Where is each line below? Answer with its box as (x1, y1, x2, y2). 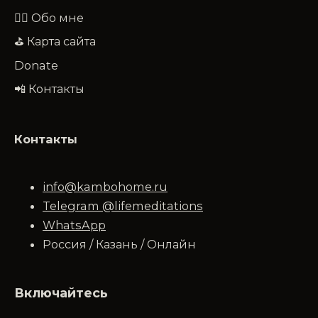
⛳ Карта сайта (14, 34, 96, 49)
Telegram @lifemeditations (43, 198, 203, 213)
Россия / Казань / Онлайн (43, 236, 196, 251)
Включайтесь (14, 285, 108, 300)
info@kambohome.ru (43, 179, 168, 194)
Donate (14, 57, 58, 72)
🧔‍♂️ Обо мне (14, 10, 84, 25)
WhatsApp (43, 217, 106, 232)
